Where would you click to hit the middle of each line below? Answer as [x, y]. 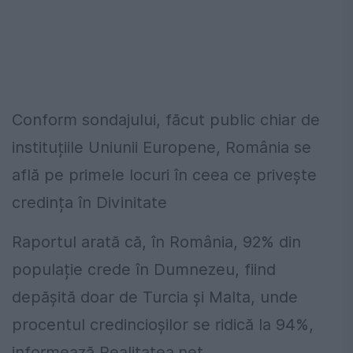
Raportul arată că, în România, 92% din [156, 242]
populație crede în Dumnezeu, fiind [144, 270]
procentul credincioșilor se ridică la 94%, [163, 325]
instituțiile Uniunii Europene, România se [162, 148]
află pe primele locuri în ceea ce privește [164, 175]
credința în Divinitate [89, 203]
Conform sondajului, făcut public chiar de [166, 120]
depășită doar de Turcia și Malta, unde [155, 297]
